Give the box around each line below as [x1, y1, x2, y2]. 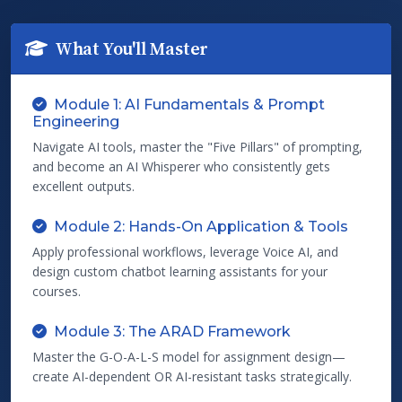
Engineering [32, 112, 119, 130]
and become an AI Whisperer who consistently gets [32, 157, 330, 175]
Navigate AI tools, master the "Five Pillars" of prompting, [32, 137, 363, 155]
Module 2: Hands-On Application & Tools [54, 217, 348, 235]
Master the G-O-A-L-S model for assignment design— [32, 347, 345, 365]
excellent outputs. [32, 177, 135, 195]
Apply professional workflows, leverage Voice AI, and [32, 242, 338, 260]
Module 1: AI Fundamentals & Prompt [54, 95, 325, 113]
